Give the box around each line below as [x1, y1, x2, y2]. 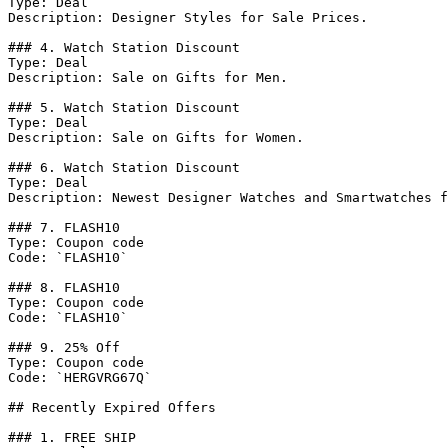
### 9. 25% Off [8, 340, 120, 355]
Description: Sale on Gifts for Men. [8, 70, 288, 85]
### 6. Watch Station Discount [8, 160, 240, 175]
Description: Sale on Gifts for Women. [8, 130, 304, 145]
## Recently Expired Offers [8, 400, 216, 415]
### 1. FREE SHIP [8, 430, 136, 445]
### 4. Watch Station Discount [8, 40, 240, 55]
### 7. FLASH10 [8, 220, 120, 235]
